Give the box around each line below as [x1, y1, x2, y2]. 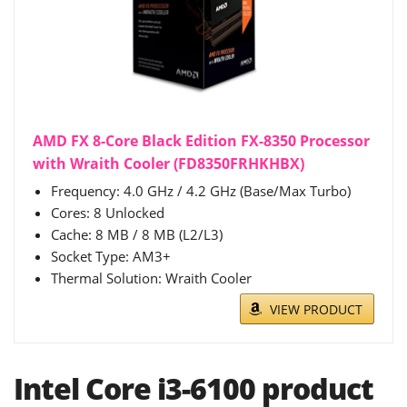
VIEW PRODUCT [270, 301, 362, 319]
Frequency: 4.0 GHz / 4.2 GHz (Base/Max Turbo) [51, 182, 351, 201]
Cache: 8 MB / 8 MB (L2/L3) [51, 225, 223, 244]
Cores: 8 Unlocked [51, 203, 164, 223]
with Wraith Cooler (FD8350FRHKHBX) [33, 154, 304, 174]
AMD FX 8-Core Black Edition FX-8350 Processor [33, 131, 370, 152]
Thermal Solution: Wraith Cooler [51, 269, 252, 288]
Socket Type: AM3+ [51, 247, 171, 266]
